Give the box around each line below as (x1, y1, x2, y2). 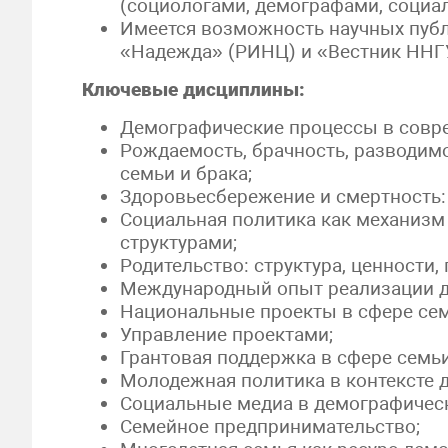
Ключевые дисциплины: (82, 78, 305, 101)
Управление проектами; (120, 323, 334, 346)
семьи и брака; (120, 162, 253, 185)
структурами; (120, 231, 238, 254)
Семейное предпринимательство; (120, 415, 421, 438)
